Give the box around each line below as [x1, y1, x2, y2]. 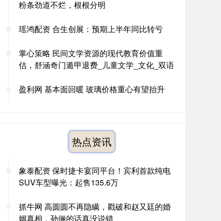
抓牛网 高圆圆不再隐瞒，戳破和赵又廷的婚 [19, 201, 171, 212]
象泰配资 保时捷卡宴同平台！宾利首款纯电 [19, 165, 171, 176]
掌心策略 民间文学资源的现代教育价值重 [19, 47, 163, 59]
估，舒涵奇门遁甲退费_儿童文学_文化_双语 [19, 59, 174, 71]
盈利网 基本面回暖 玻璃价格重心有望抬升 [19, 83, 165, 95]
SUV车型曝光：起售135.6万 [19, 177, 118, 188]
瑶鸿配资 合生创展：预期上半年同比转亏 [19, 23, 163, 35]
